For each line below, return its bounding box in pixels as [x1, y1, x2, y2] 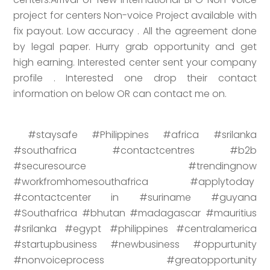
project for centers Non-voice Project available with [13, 8, 257, 22]
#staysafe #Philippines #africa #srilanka [13, 127, 257, 142]
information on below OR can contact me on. [13, 86, 227, 101]
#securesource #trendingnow [13, 159, 257, 173]
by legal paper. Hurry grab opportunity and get [13, 39, 257, 54]
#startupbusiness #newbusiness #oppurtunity [13, 237, 257, 251]
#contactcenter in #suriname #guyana [13, 190, 257, 204]
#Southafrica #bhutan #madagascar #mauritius [13, 206, 257, 220]
